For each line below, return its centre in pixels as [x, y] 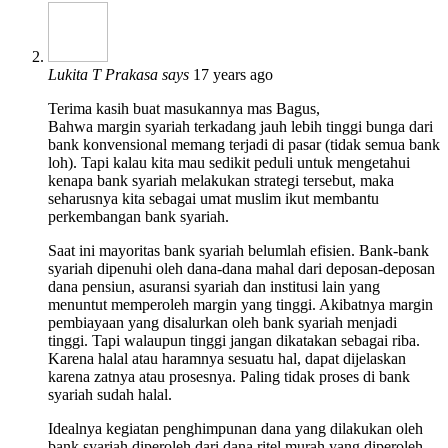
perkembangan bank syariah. [138, 216]
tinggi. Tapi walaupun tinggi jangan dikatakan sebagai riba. [234, 340]
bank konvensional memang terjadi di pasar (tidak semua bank [244, 144]
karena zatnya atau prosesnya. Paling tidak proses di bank [229, 376]
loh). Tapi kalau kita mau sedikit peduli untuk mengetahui [229, 162]
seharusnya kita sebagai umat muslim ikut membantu [213, 198]
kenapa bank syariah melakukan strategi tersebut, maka [221, 180]
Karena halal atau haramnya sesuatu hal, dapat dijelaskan [227, 358]
